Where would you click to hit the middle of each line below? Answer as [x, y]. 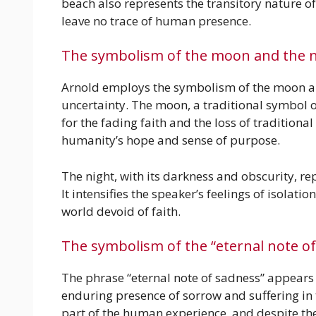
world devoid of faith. [121, 211]
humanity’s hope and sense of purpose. [171, 140]
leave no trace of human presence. [156, 20]
